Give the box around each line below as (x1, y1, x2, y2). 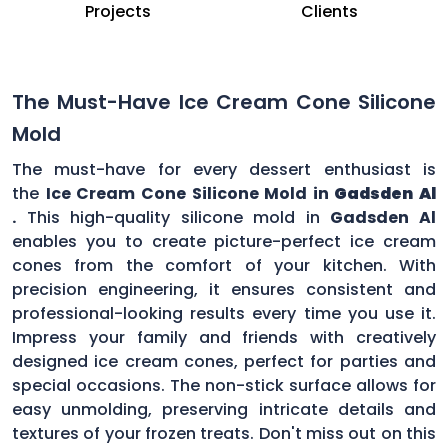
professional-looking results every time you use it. (12, 301, 436, 325)
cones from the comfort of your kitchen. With (12, 253, 436, 277)
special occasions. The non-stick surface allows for (12, 373, 436, 397)
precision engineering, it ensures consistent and (12, 277, 436, 301)
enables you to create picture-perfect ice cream (12, 229, 436, 253)
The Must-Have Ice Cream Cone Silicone (12, 87, 436, 116)
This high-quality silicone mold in (16, 205, 331, 229)
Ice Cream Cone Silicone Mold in (45, 181, 335, 205)
